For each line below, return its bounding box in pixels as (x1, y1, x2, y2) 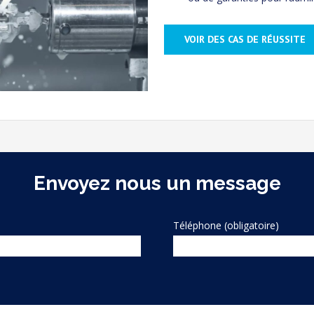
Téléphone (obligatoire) (173, 219, 280, 233)
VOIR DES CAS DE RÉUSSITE (184, 32, 306, 46)
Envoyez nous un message (33, 172, 281, 196)
